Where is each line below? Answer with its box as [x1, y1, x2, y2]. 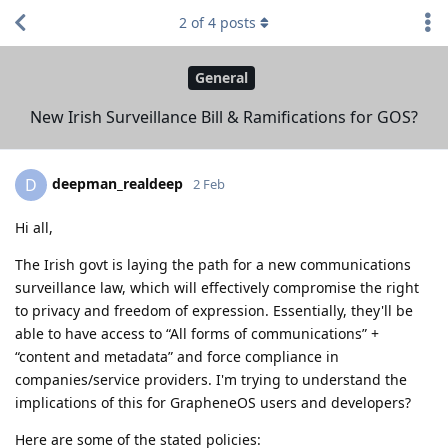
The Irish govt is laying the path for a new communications [15, 254, 411, 274]
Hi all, [15, 217, 53, 237]
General [195, 68, 248, 88]
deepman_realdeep [52, 173, 183, 193]
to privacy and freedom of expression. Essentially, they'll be [15, 300, 413, 320]
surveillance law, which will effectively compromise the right [15, 277, 419, 297]
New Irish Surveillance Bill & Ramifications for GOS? [30, 105, 418, 128]
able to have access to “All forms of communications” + [15, 323, 379, 343]
